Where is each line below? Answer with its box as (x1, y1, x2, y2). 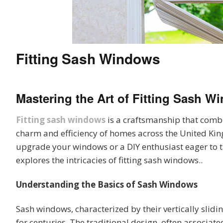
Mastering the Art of (16, 90, 132, 107)
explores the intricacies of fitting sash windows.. (16, 154, 203, 166)
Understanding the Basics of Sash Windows (16, 179, 198, 191)
